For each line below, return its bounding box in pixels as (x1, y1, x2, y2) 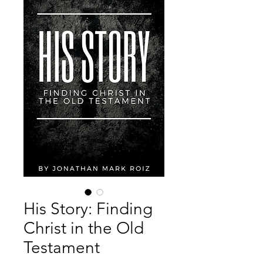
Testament (23, 237, 100, 257)
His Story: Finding (23, 198, 153, 218)
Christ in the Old (23, 218, 144, 238)
